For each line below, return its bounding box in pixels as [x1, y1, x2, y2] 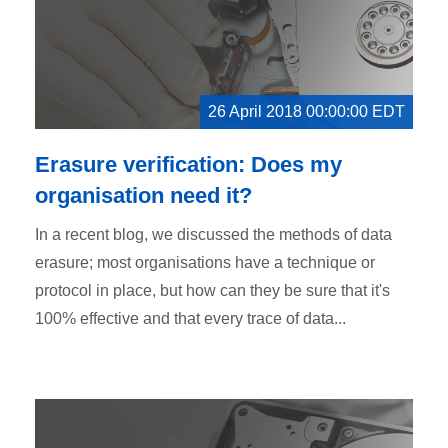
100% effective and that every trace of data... [35, 309, 346, 327]
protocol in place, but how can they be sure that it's [35, 281, 390, 299]
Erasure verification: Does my [35, 151, 342, 177]
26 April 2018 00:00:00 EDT [208, 102, 405, 120]
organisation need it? [35, 182, 252, 208]
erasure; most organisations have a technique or [35, 253, 375, 271]
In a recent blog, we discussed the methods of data [35, 225, 392, 243]
